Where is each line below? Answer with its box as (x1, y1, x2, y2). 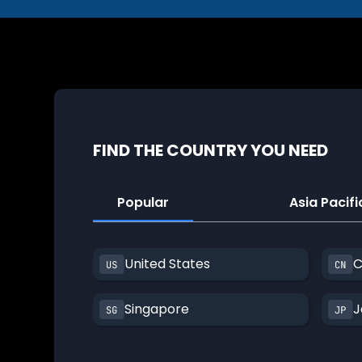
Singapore (124, 299, 190, 318)
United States (124, 254, 211, 273)
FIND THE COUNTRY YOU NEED (93, 138, 329, 162)
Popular (117, 192, 170, 212)
